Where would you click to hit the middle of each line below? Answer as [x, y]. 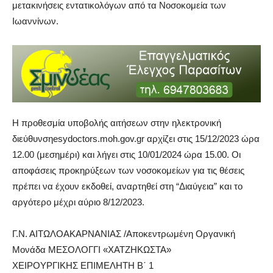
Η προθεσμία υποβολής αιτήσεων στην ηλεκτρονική [117, 122]
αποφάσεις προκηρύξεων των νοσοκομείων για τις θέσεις [128, 170]
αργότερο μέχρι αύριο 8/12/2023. [78, 202]
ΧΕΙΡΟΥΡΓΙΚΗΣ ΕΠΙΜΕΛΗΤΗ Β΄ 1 [83, 265]
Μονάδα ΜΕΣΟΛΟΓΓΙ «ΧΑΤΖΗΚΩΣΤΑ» [92, 249]
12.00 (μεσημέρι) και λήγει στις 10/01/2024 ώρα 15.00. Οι [126, 154]
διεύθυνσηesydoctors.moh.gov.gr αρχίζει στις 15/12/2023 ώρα [136, 138]
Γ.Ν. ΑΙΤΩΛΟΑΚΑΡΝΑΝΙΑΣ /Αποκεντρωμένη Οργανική [124, 233]
